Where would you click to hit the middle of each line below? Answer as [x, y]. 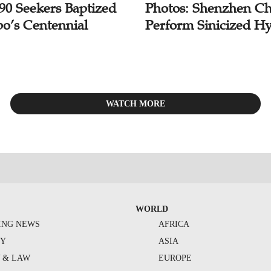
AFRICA [174, 224]
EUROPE [175, 258]
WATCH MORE [135, 103]
